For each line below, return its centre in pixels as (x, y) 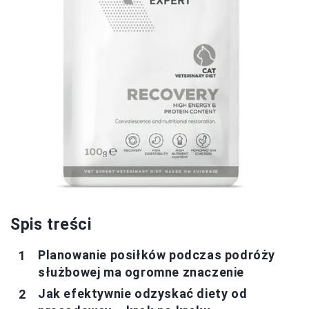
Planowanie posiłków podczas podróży (157, 255)
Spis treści (51, 225)
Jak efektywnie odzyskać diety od (143, 293)
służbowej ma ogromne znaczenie (141, 272)
